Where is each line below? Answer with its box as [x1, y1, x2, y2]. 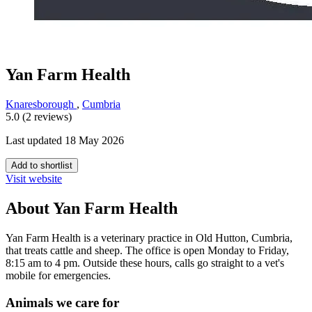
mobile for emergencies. [6, 270, 111, 282]
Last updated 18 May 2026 [6, 134, 124, 147]
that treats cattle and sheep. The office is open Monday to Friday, [6, 244, 289, 257]
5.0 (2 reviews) [6, 111, 72, 123]
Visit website [6, 173, 62, 185]
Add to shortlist [11, 160, 72, 171]
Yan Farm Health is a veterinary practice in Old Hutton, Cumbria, [6, 232, 292, 244]
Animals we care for [6, 295, 119, 310]
